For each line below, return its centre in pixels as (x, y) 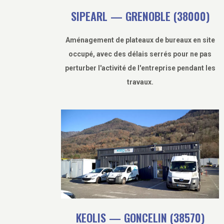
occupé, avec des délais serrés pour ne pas (140, 54)
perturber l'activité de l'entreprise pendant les (140, 68)
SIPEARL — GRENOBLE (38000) (140, 16)
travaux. (140, 82)
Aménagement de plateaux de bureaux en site (140, 40)
